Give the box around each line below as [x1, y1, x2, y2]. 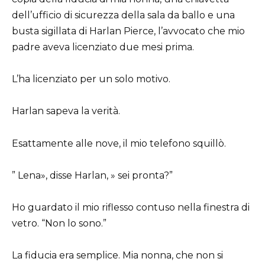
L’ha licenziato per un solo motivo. [12, 73, 170, 85]
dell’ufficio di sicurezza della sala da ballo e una [12, 9, 235, 21]
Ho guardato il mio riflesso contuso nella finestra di [12, 201, 250, 213]
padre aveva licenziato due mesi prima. [12, 41, 194, 53]
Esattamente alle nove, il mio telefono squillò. [12, 137, 226, 149]
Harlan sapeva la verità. [12, 105, 120, 117]
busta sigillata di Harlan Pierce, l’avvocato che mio [12, 25, 245, 37]
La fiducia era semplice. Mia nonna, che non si [12, 250, 223, 261]
